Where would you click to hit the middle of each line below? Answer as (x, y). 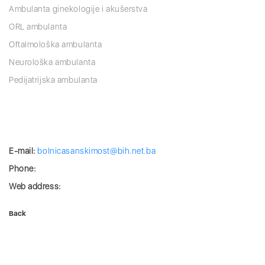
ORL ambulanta (38, 27)
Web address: (35, 186)
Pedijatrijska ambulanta (53, 80)
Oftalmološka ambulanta (56, 44)
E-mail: (22, 151)
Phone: (22, 169)
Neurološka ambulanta (52, 62)
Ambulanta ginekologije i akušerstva (78, 9)
